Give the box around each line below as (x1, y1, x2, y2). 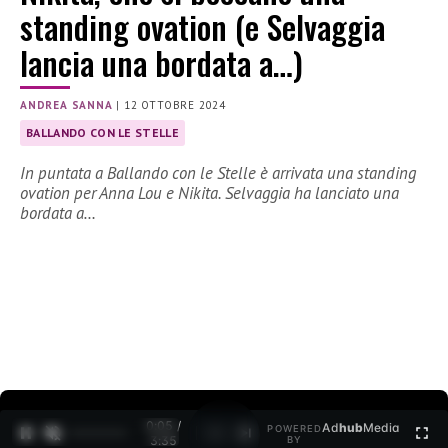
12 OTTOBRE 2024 (124, 98, 227, 113)
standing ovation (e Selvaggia (20, 3, 385, 51)
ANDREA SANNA (20, 98, 113, 113)
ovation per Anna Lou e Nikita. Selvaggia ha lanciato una (20, 182, 399, 205)
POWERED (267, 423, 323, 435)
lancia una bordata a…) (20, 39, 303, 87)
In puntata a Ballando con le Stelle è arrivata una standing (20, 162, 416, 185)
